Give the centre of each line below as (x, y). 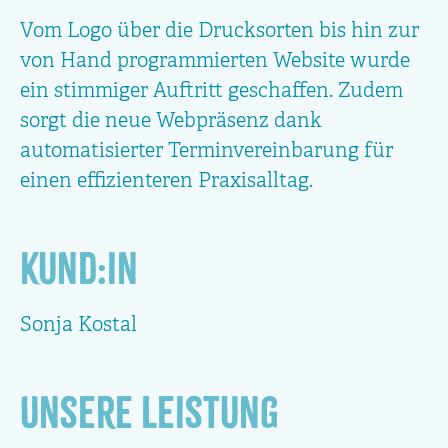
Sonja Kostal (78, 326)
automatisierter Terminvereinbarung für (206, 152)
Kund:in (79, 269)
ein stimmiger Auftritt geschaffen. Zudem (211, 92)
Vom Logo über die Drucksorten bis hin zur (219, 32)
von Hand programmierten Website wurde (215, 62)
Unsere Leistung (149, 413)
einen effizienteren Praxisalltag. (166, 182)
